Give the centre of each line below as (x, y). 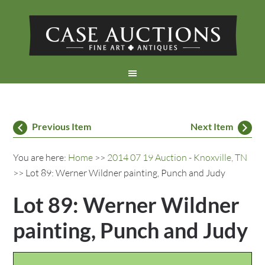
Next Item (211, 126)
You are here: (41, 157)
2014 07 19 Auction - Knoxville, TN (177, 157)
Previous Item (62, 126)
